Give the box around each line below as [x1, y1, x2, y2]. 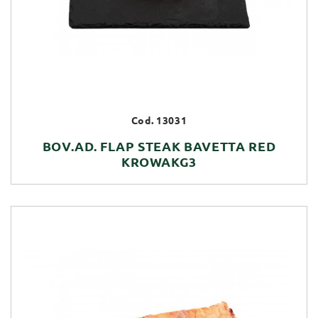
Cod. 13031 [131, 114, 187, 126]
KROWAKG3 [121, 154, 197, 169]
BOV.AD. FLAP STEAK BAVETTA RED [42, 138, 276, 153]
